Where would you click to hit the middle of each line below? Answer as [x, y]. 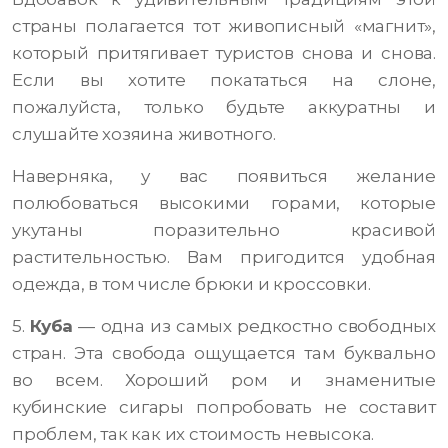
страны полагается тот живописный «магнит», [224, 26]
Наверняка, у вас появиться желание [224, 176]
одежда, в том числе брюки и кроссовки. [191, 284]
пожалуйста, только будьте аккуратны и [224, 107]
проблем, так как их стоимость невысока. [193, 434]
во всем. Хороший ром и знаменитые [224, 380]
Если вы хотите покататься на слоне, [224, 80]
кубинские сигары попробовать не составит [224, 407]
